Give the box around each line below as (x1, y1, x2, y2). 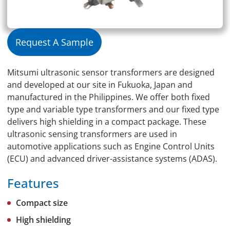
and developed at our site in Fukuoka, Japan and (7, 79, 193, 90)
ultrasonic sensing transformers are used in (7, 128, 177, 140)
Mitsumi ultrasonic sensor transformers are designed (7, 66, 215, 78)
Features (7, 174, 59, 191)
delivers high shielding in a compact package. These (7, 116, 206, 127)
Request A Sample (15, 35, 93, 48)
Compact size (16, 197, 68, 208)
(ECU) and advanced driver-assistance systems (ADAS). (7, 152, 217, 164)
